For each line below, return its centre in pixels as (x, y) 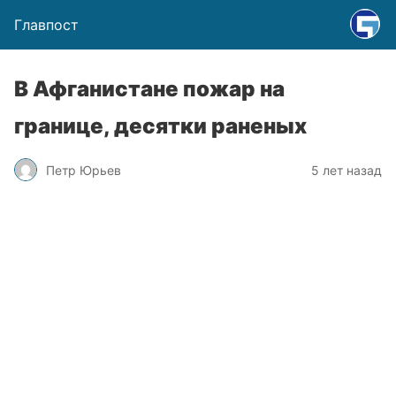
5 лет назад (346, 170)
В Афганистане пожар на (149, 89)
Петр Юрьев (84, 170)
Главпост (46, 25)
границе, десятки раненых (160, 126)
